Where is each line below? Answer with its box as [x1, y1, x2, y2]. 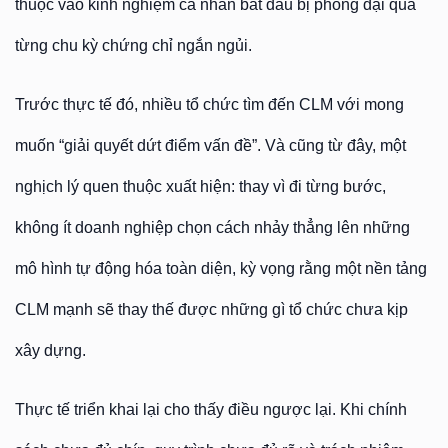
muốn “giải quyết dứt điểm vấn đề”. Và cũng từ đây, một [15, 137, 406, 154]
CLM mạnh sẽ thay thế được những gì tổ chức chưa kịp [15, 301, 408, 318]
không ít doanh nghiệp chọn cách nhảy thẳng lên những [15, 219, 410, 236]
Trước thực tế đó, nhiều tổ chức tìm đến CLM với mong [15, 96, 404, 113]
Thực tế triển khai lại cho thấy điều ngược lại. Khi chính [15, 401, 407, 418]
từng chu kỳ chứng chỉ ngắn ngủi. [15, 37, 252, 54]
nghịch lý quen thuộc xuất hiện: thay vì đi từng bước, [15, 178, 386, 195]
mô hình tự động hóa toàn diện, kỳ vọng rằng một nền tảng [15, 260, 427, 277]
